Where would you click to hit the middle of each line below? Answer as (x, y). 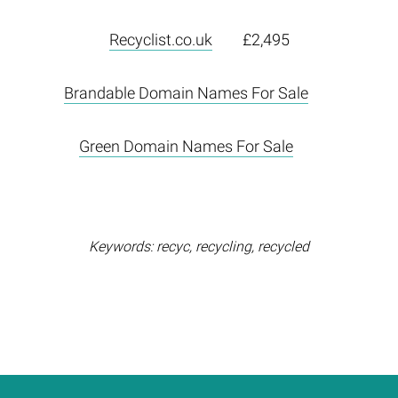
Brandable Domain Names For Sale (186, 92)
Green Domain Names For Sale (186, 146)
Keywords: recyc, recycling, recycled (199, 246)
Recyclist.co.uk (160, 39)
